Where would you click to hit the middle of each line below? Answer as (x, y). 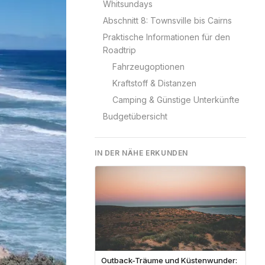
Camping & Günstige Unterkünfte (176, 100)
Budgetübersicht (135, 116)
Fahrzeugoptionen (148, 67)
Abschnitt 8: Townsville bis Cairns (167, 20)
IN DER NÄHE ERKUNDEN (141, 153)
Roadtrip (119, 50)
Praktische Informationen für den (167, 37)
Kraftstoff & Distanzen (154, 83)
